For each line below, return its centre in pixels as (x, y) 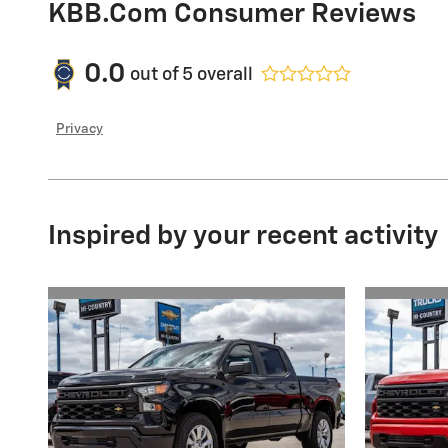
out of (156, 74)
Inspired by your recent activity (243, 237)
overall (223, 74)
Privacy (79, 129)
